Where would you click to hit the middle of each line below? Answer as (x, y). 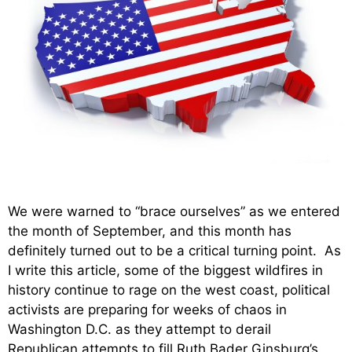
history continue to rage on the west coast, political (169, 290)
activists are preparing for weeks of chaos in (147, 310)
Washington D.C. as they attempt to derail (139, 330)
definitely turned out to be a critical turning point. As (174, 251)
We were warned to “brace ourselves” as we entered (174, 212)
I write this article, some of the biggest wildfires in (165, 271)
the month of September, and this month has (150, 231)
